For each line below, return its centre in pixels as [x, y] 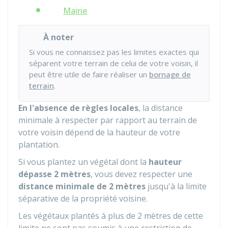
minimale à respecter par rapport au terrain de [108, 120]
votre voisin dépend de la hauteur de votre [99, 132]
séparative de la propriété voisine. [83, 198]
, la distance [161, 108]
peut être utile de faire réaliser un [89, 74]
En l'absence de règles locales [78, 108]
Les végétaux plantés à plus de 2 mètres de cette [111, 216]
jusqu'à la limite [176, 186]
